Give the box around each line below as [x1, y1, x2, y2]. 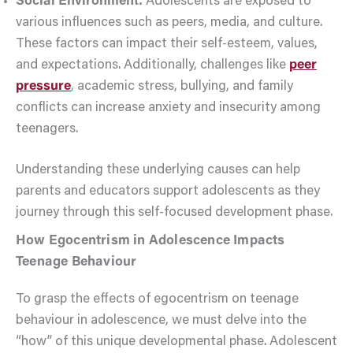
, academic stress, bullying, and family [71, 80, 293, 94]
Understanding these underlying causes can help [16, 164, 300, 178]
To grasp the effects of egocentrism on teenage [16, 292, 299, 307]
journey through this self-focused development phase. [16, 206, 333, 221]
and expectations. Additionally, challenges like [16, 58, 289, 72]
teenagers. [16, 122, 78, 136]
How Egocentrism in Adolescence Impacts [16, 234, 285, 248]
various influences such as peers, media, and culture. [16, 16, 322, 30]
